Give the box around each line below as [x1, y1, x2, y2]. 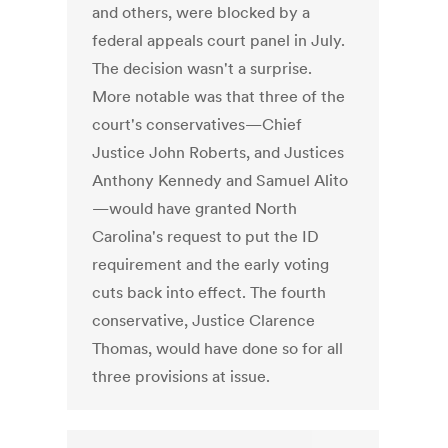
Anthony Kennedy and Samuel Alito [92, 170, 349, 191]
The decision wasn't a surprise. [92, 58, 313, 79]
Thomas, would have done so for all [92, 338, 344, 359]
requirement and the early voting [92, 254, 330, 275]
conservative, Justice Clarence [92, 310, 316, 331]
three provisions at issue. [92, 366, 271, 387]
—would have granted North [92, 198, 298, 219]
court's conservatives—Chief [92, 114, 303, 135]
